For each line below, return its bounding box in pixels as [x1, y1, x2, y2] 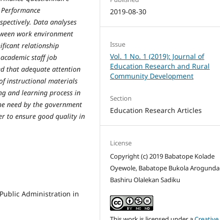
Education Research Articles [110, 106, 202, 115]
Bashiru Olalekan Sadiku [110, 175, 181, 185]
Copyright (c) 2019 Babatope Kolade [110, 152, 215, 161]
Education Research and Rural [110, 61, 210, 71]
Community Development [110, 71, 194, 81]
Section [110, 94, 132, 103]
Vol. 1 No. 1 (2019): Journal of [110, 52, 205, 61]
